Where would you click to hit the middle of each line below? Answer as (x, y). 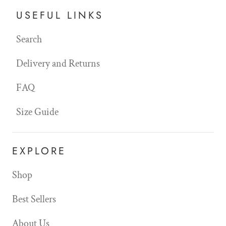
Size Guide (37, 112)
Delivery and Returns (58, 63)
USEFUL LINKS (60, 15)
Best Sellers (34, 199)
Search (29, 39)
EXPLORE (39, 151)
